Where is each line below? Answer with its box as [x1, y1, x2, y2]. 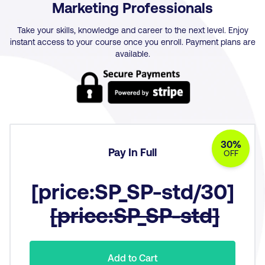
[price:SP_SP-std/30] [31, 177, 234, 203]
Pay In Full [108, 145, 157, 159]
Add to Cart [108, 251, 157, 263]
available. [115, 48, 150, 59]
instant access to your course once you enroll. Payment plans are [9, 36, 256, 47]
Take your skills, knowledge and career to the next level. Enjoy [17, 24, 248, 35]
